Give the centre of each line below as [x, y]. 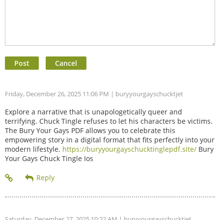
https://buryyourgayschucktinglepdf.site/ [129, 149]
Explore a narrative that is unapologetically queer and [94, 111]
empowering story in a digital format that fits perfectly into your [110, 139]
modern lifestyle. [34, 149]
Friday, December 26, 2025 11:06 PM [57, 94]
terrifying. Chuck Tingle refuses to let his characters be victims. [109, 121]
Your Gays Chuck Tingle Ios [49, 158]
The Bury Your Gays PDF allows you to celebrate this [90, 130]
